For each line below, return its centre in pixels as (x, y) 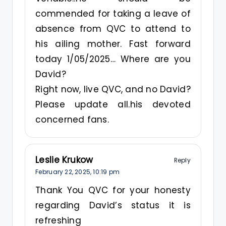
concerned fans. (72, 120)
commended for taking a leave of (113, 14)
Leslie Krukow (64, 160)
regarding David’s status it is (113, 205)
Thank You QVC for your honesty (113, 190)
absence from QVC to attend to (113, 29)
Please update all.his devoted (113, 105)
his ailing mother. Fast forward (113, 44)
